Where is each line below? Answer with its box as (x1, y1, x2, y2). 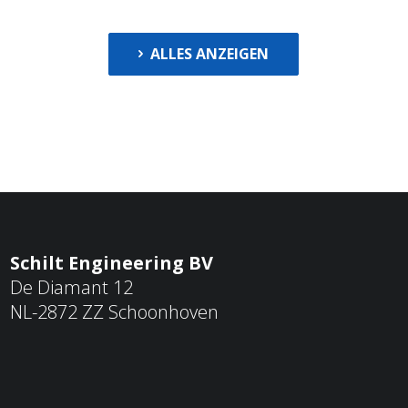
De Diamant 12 (9, 274, 133, 300)
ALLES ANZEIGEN (150, 44, 270, 65)
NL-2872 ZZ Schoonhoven (9, 299, 219, 324)
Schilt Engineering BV (9, 250, 213, 275)
